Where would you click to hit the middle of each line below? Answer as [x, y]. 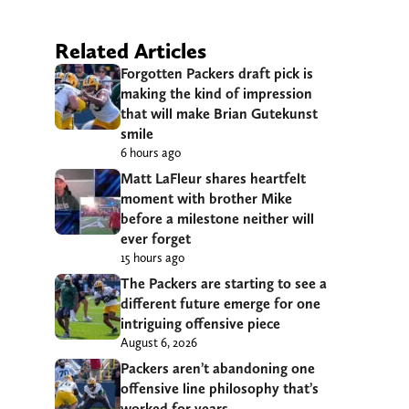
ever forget [156, 238]
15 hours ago [152, 257]
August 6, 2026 [159, 342]
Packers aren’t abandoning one [218, 368]
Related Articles [131, 50]
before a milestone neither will [217, 218]
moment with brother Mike [206, 198]
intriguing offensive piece [200, 323]
